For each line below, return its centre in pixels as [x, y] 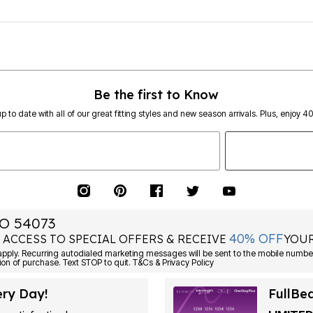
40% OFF [257, 238]
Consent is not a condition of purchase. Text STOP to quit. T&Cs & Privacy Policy [164, 262]
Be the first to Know [156, 94]
